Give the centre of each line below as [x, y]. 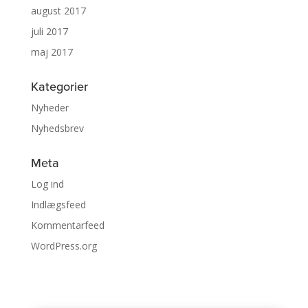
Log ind [47, 184]
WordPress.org [64, 246]
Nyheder [49, 108]
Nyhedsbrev [57, 129]
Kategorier [59, 87]
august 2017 [58, 11]
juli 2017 [49, 32]
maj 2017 [52, 52]
